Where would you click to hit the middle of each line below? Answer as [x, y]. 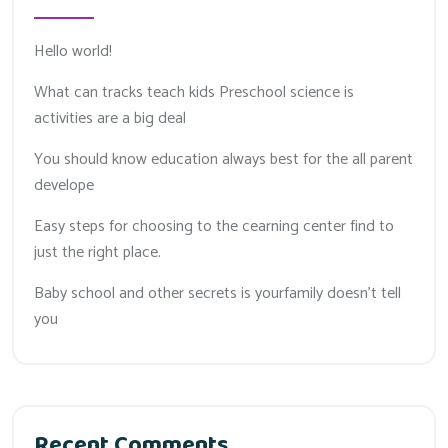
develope [64, 185]
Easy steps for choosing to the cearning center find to [214, 226]
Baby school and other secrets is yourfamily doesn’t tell [217, 293]
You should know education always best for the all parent [223, 159]
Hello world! [73, 51]
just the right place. [97, 252]
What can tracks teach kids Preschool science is [194, 92]
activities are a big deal [110, 118]
